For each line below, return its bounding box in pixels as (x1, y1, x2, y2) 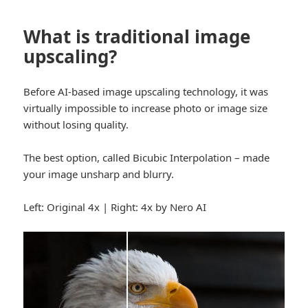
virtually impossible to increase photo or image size (23, 101, 268, 115)
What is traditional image (23, 24, 251, 49)
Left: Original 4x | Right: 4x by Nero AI (23, 200, 207, 214)
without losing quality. (23, 118, 129, 132)
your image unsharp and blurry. (23, 167, 175, 181)
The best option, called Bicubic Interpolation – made (23, 151, 270, 165)
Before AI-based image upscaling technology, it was (23, 85, 269, 99)
